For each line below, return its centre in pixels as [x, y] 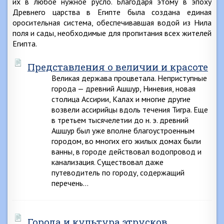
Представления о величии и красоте [118, 67]
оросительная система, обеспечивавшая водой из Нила [112, 22]
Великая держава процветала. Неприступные [129, 78]
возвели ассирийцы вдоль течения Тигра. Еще [130, 109]
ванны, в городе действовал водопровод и [126, 151]
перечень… [70, 183]
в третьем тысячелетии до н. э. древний [120, 120]
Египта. [25, 43]
